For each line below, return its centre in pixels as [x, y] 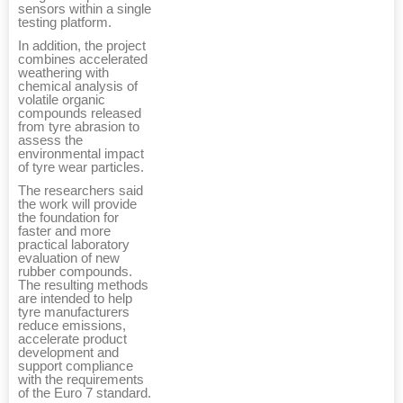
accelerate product [72, 340]
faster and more [64, 232]
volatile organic [62, 100]
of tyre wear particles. [81, 168]
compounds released [80, 114]
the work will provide [77, 205]
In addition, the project [82, 46]
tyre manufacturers [74, 313]
